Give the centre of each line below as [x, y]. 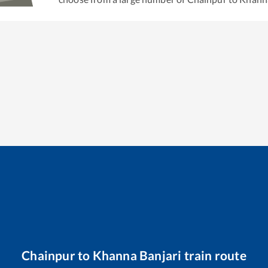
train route [214, 255]
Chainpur [48, 255]
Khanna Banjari [137, 255]
